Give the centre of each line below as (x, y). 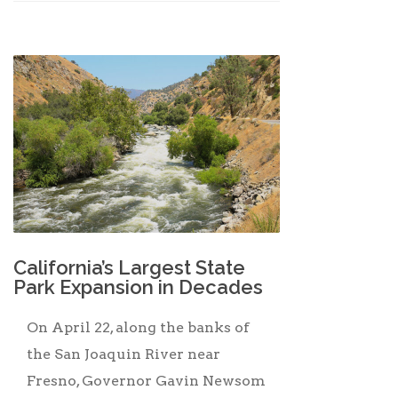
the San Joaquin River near (123, 354)
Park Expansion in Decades (138, 287)
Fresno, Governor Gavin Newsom (146, 381)
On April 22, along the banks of (138, 327)
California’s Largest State (129, 267)
